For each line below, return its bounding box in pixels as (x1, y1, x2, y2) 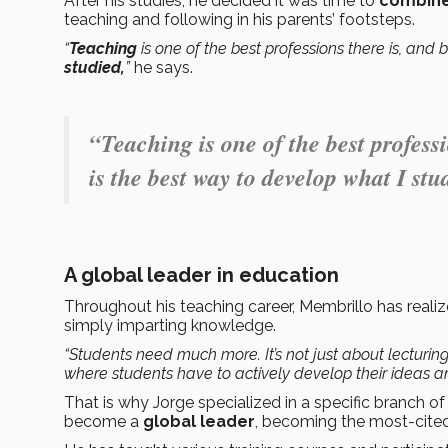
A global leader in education (64, 263, 339, 288)
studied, (64, 58, 125, 78)
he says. (134, 58, 193, 78)
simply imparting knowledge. (64, 316, 280, 336)
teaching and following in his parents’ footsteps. (64, 10, 415, 30)
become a (64, 412, 143, 432)
